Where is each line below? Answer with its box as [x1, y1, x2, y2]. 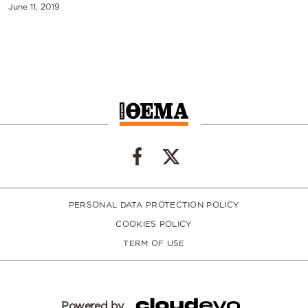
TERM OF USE [123, 238, 185, 247]
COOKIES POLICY [115, 219, 192, 228]
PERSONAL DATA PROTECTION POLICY [68, 199, 240, 209]
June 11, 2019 [8, 1, 60, 11]
